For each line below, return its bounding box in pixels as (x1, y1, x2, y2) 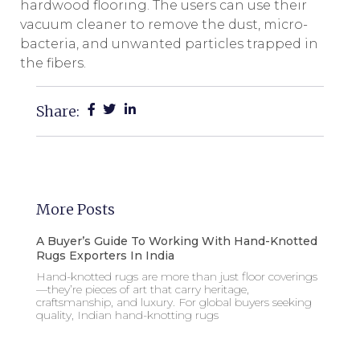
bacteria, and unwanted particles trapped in (20, 36, 318, 52)
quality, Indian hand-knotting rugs (36, 308, 219, 323)
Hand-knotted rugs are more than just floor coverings (36, 269, 317, 284)
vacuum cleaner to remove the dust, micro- (20, 17, 308, 33)
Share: (36, 102, 80, 121)
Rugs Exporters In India (36, 248, 174, 264)
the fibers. (20, 55, 86, 72)
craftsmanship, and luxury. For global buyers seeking (36, 295, 312, 310)
